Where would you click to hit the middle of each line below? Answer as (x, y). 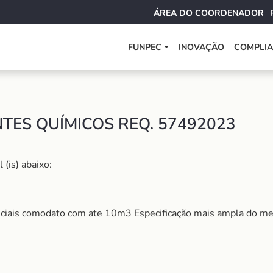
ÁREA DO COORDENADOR (209, 13)
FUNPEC (145, 47)
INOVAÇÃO (202, 47)
